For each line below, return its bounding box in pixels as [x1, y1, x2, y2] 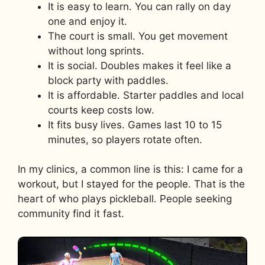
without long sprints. [48, 44, 144, 57]
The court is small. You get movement [48, 30, 228, 42]
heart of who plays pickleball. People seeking [18, 193, 232, 205]
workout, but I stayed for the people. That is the [18, 178, 245, 190]
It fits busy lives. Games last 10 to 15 [48, 118, 222, 131]
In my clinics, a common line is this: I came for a [18, 163, 243, 176]
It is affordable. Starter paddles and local [48, 89, 244, 101]
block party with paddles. [48, 74, 169, 86]
